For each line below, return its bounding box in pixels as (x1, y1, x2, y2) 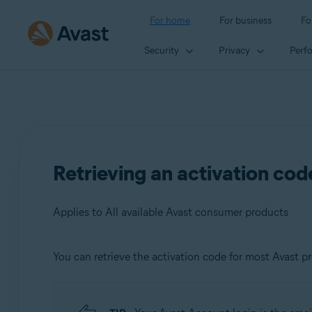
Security (144, 44, 179, 56)
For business (219, 15, 272, 26)
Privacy (219, 44, 250, 56)
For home (150, 15, 190, 26)
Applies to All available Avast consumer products (52, 205, 288, 219)
